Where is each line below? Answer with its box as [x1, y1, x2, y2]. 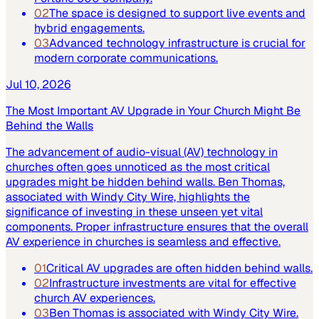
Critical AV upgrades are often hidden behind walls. [46, 260, 313, 276]
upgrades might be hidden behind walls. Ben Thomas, [6, 174, 285, 189]
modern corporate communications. [34, 50, 218, 66]
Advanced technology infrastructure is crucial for [49, 35, 305, 51]
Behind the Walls [6, 117, 93, 133]
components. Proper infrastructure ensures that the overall [6, 219, 308, 234]
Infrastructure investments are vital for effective [49, 275, 296, 291]
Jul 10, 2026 [6, 76, 70, 92]
